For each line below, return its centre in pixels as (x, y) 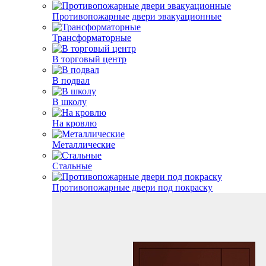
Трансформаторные (92, 38)
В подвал (71, 80)
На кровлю (75, 123)
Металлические (84, 145)
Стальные (72, 166)
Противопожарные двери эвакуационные (137, 16)
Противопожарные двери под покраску (132, 187)
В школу (69, 102)
